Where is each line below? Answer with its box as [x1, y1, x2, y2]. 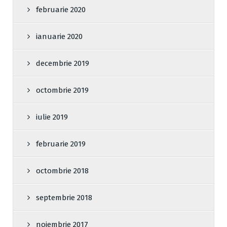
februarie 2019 [36, 139, 86, 149]
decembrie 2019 [36, 59, 89, 68]
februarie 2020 [36, 5, 86, 15]
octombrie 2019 [36, 86, 89, 95]
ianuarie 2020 [36, 32, 83, 42]
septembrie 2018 [36, 193, 92, 203]
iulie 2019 [36, 112, 68, 122]
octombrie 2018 [36, 166, 89, 176]
